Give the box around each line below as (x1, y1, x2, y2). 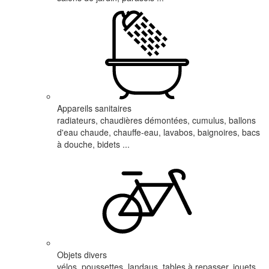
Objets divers (57, 249, 107, 261)
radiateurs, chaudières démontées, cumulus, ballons (57, 114, 256, 126)
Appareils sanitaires (57, 102, 131, 114)
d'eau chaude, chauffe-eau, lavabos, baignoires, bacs (57, 126, 260, 138)
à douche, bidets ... (57, 138, 130, 150)
